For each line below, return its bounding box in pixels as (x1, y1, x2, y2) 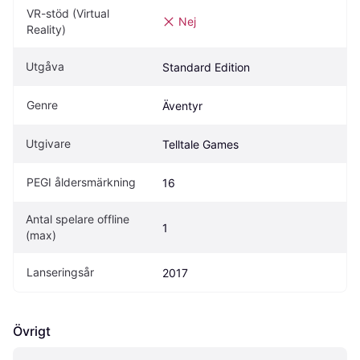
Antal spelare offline (26, 211, 129, 226)
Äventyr (162, 98, 202, 112)
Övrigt (13, 322, 51, 339)
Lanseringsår (27, 264, 94, 279)
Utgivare (26, 136, 71, 150)
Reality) (27, 22, 66, 36)
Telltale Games (162, 137, 239, 151)
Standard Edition (162, 59, 250, 74)
